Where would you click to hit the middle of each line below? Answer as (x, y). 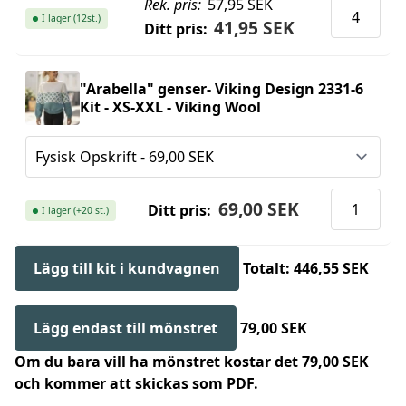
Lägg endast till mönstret (126, 329)
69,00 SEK (258, 209)
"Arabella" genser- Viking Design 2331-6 (222, 89)
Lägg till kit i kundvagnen (127, 269)
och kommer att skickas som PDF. (136, 384)
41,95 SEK (255, 28)
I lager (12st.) (71, 19)
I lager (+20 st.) (75, 211)
